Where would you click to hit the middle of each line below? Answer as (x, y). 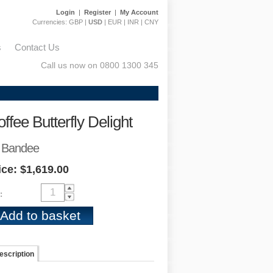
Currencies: (51, 22)
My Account (139, 12)
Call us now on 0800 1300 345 (100, 66)
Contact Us (37, 47)
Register (97, 12)
